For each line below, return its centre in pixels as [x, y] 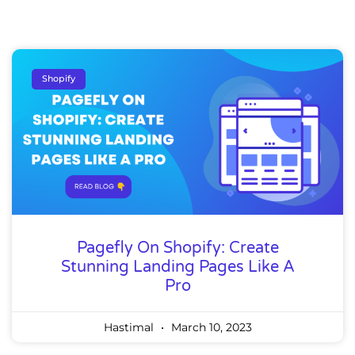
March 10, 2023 [210, 327]
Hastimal [130, 327]
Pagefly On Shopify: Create [177, 248]
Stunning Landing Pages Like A [177, 267]
